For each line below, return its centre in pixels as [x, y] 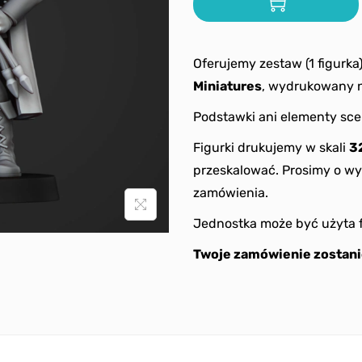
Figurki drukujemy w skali [271, 147]
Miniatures [227, 86]
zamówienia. [231, 193]
